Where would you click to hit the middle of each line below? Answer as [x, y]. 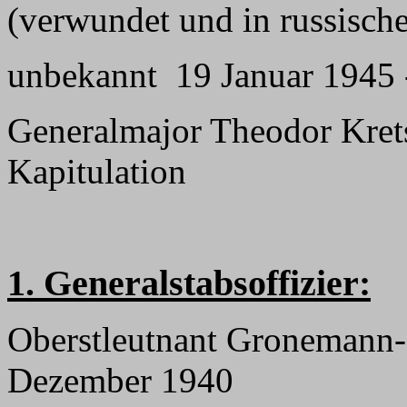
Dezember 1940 [120, 380]
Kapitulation [97, 171]
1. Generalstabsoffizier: [189, 283]
